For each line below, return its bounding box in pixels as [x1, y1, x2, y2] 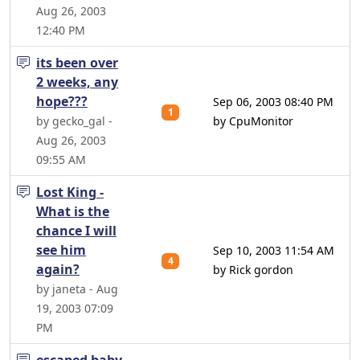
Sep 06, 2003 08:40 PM [213, 94, 333, 109]
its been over [36, 54, 118, 72]
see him [36, 241, 86, 259]
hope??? [36, 92, 88, 110]
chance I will [36, 222, 117, 239]
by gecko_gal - [36, 113, 112, 129]
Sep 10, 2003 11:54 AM [213, 243, 334, 258]
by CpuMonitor [213, 113, 293, 129]
